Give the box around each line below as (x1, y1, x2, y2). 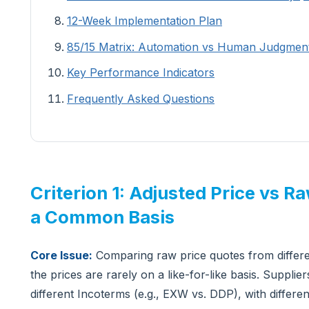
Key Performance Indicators (67, 66, 215, 80)
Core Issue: (30, 248, 92, 262)
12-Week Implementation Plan (67, 14, 222, 28)
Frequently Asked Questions (67, 91, 215, 106)
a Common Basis (30, 206, 175, 228)
